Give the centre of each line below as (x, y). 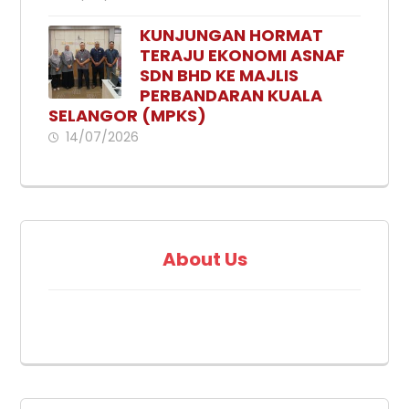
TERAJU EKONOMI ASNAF (243, 55)
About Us (204, 259)
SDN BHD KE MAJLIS (220, 75)
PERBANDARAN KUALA (231, 95)
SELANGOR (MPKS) (128, 115)
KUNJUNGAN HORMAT (232, 35)
